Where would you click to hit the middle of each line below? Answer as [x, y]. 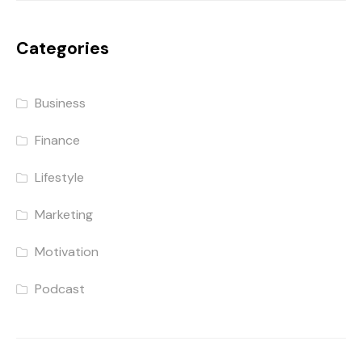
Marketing [64, 215]
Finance [58, 141]
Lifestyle [60, 178]
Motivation [67, 252]
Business [61, 103]
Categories [63, 49]
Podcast [60, 289]
